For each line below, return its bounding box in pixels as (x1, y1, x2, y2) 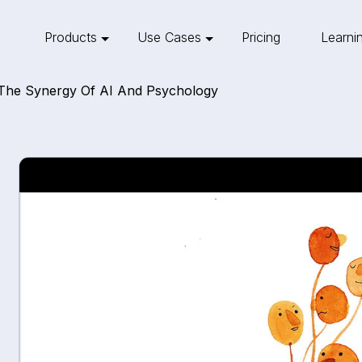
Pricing (242, 28, 280, 45)
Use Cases (137, 28, 201, 45)
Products (44, 28, 97, 45)
